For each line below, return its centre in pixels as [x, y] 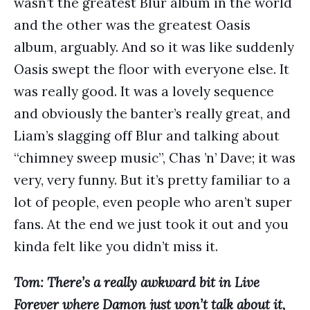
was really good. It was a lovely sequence [144, 91]
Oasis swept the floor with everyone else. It [152, 69]
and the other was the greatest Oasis [132, 25]
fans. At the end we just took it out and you [151, 224]
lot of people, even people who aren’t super [153, 202]
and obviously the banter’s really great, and [152, 113]
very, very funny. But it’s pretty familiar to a [152, 180]
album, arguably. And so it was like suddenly [154, 47]
